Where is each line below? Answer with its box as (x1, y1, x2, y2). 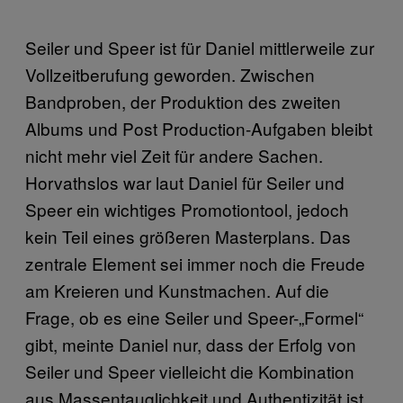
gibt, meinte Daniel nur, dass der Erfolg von (25, 331, 356, 356)
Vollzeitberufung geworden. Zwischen (25, 61, 315, 86)
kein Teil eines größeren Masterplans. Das (25, 223, 351, 248)
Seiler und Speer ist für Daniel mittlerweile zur (25, 34, 374, 59)
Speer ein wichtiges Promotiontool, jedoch (25, 196, 349, 221)
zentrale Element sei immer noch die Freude (25, 250, 365, 275)
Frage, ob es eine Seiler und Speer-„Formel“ (25, 304, 363, 329)
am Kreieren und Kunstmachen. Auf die (25, 277, 329, 302)
